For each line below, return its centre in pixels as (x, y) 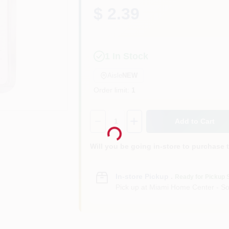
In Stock (129, 56)
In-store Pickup (142, 176)
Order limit (111, 90)
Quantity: (105, 114)
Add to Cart (195, 121)
